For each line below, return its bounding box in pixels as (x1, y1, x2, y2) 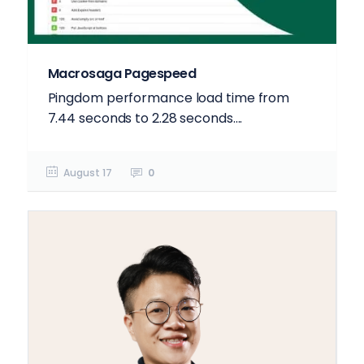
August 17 (63, 166, 112, 180)
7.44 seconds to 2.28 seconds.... (47, 109, 243, 128)
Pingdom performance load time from (47, 89, 290, 108)
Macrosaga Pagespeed (47, 64, 197, 84)
